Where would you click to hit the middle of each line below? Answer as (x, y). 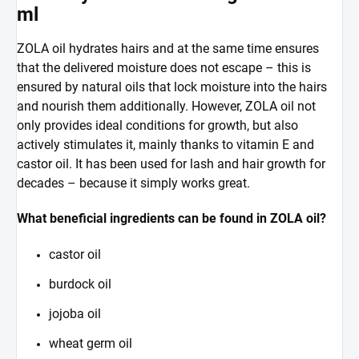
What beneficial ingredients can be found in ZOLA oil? (171, 219)
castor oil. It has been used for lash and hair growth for (171, 164)
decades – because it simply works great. (133, 184)
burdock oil (80, 284)
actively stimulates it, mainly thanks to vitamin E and (165, 145)
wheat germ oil (91, 344)
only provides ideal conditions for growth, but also (157, 126)
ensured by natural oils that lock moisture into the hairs (172, 87)
